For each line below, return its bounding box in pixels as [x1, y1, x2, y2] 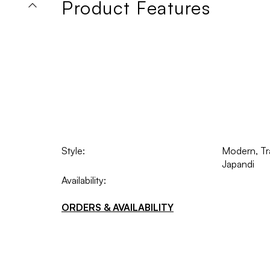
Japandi [221, 157, 254, 170]
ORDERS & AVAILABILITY [61, 201, 174, 213]
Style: [61, 144, 85, 157]
